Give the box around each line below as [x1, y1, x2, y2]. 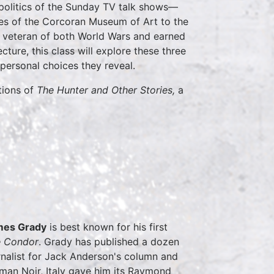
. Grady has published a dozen [39, 235, 179, 248]
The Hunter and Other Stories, [37, 84, 178, 97]
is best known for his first [46, 221, 168, 234]
